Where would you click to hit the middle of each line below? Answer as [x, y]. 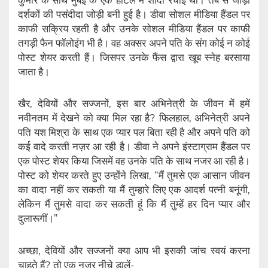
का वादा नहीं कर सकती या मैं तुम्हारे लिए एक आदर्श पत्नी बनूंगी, [134, 190]
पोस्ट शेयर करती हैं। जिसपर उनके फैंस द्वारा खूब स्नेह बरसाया [134, 57]
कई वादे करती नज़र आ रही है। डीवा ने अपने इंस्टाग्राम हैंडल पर [134, 147]
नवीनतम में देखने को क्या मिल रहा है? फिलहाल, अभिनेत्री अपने [134, 118]
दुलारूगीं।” [38, 219]
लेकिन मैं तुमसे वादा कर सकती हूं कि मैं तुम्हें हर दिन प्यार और [134, 204]
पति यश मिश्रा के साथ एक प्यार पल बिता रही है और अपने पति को [134, 133]
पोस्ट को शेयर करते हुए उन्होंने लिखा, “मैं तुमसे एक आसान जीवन [134, 176]
